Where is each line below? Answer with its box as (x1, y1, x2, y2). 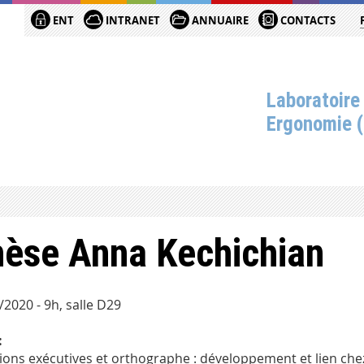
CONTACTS (278, 13, 336, 28)
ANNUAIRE (189, 13, 249, 28)
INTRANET (103, 13, 161, 28)
